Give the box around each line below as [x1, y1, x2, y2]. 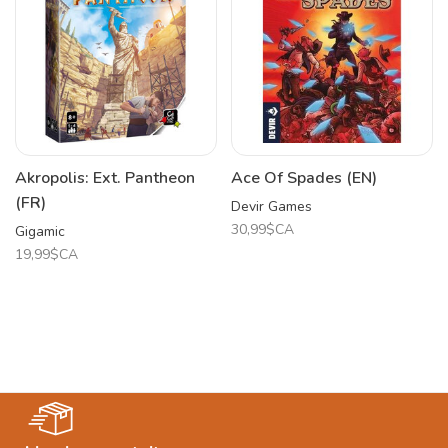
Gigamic [15, 222, 65, 241]
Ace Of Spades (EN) [231, 167, 377, 189]
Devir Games [231, 197, 312, 216]
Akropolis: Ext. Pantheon [15, 167, 195, 189]
